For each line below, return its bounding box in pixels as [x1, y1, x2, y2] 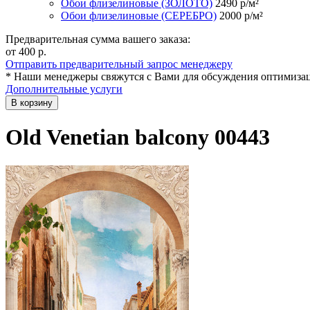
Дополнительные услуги [6, 82, 122, 95]
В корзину [11, 97, 53, 108]
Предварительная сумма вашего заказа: [6, 33, 190, 45]
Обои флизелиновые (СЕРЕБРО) [61, 9, 217, 21]
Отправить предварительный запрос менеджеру [6, 57, 232, 70]
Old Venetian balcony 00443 [6, 125, 270, 150]
